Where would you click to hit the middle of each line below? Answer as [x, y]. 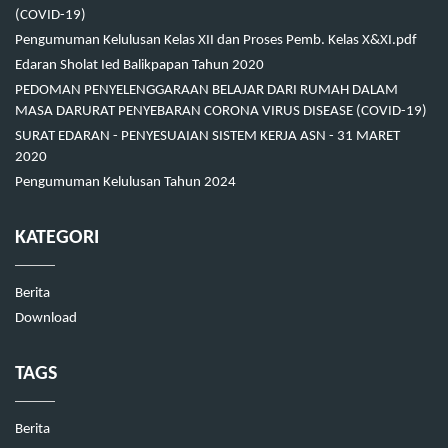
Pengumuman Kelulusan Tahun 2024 [125, 183]
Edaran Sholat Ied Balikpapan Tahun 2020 [139, 66]
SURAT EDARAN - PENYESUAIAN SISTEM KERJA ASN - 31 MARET [207, 137]
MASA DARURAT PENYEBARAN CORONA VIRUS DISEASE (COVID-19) [221, 112]
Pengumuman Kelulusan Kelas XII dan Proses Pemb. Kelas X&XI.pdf [216, 41]
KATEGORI [57, 238]
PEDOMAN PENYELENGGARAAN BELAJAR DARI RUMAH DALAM [206, 91]
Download [46, 319]
